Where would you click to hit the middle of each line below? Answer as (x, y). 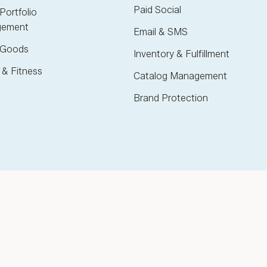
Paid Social (157, 10)
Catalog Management (180, 76)
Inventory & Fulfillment (181, 54)
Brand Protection (171, 98)
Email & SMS (161, 32)
